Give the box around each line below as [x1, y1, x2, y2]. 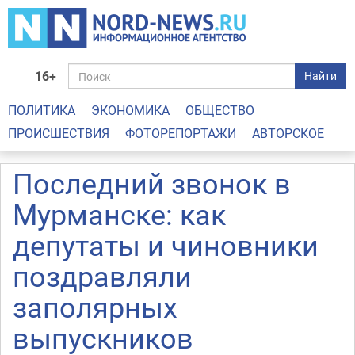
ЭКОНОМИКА [91, 101, 170, 119]
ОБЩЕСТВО [185, 101, 254, 119]
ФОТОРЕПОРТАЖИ [125, 124, 236, 142]
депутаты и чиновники [13, 226, 319, 264]
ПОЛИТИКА [8, 101, 75, 119]
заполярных [13, 288, 177, 326]
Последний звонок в [13, 164, 291, 202]
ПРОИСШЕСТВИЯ [8, 124, 109, 142]
